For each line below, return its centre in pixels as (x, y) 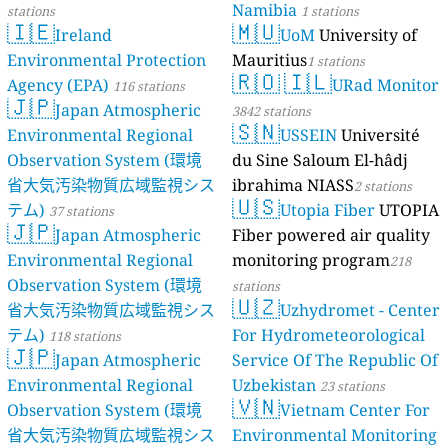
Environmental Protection (107, 60)
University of (368, 35)
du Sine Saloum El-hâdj (320, 160)
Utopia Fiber (327, 210)
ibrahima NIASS (293, 185)
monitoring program (311, 260)
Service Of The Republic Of (335, 360)
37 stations (82, 211)
